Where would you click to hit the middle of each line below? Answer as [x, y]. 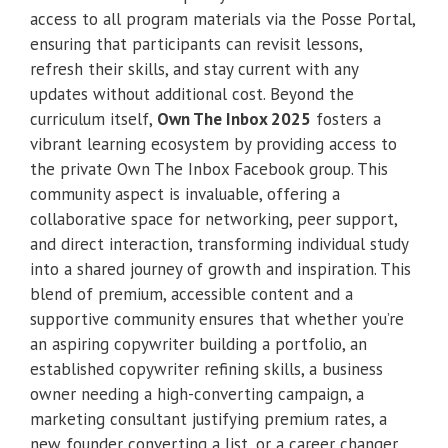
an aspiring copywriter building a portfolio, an [198, 343]
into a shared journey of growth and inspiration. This [220, 268]
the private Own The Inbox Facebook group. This [209, 168]
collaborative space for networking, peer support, [213, 218]
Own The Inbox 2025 [234, 118]
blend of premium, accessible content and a [191, 293]
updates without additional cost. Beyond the [192, 93]
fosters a [346, 118]
